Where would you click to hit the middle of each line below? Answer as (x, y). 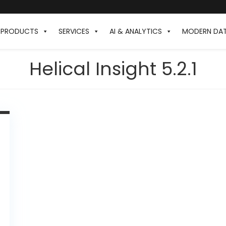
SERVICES (74, 31)
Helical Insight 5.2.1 (113, 69)
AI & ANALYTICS (136, 31)
